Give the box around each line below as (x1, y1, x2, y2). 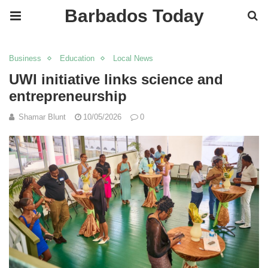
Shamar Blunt (19, 112, 66, 121)
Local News (113, 54, 153, 63)
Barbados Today (64, 6, 204, 26)
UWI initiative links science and (9, 71, 223, 87)
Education (60, 54, 95, 63)
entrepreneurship (9, 88, 127, 104)
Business (9, 54, 41, 63)
